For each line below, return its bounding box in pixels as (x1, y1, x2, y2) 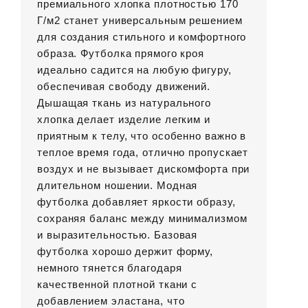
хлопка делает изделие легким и (37, 113, 210, 126)
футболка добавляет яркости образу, (37, 196, 236, 208)
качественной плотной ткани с (37, 278, 198, 291)
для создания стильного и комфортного (37, 31, 247, 43)
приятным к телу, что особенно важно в (37, 130, 247, 142)
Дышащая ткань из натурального (37, 97, 212, 109)
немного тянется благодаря (37, 262, 182, 274)
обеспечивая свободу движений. (37, 80, 211, 93)
